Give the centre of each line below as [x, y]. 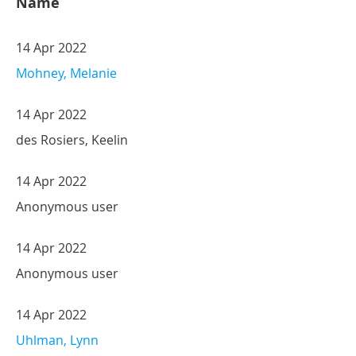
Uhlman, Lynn [57, 340]
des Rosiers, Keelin [72, 139]
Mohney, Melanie [66, 73]
